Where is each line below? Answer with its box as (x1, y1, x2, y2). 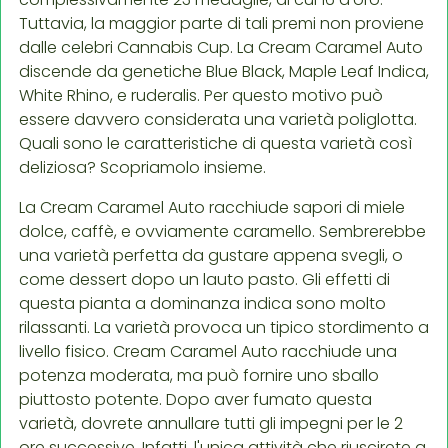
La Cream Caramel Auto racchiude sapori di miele (19, 195, 405, 219)
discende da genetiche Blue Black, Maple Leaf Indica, (19, 59, 429, 83)
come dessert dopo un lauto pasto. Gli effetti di (19, 267, 390, 291)
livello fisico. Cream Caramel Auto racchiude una (19, 339, 397, 363)
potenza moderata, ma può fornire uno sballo (19, 363, 379, 387)
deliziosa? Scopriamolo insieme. (19, 155, 266, 179)
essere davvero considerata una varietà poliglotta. (19, 107, 417, 131)
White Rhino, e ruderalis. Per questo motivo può (19, 83, 383, 107)
